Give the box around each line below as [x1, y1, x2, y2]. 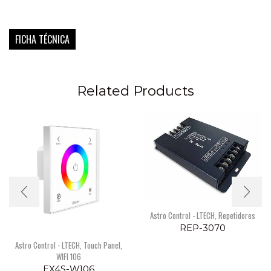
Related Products [77, 82, 194, 99]
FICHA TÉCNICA [15, 32, 70, 47]
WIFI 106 [56, 250, 81, 263]
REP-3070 [179, 223, 226, 234]
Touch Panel [83, 239, 120, 252]
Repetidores [218, 209, 255, 222]
